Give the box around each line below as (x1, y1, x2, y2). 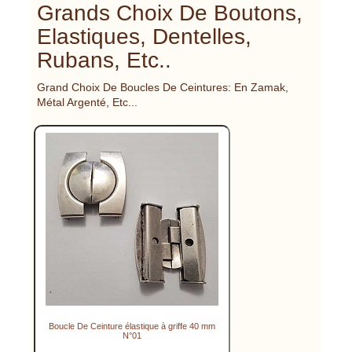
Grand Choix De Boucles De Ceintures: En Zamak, (37, 80, 288, 93)
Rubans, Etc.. (37, 47, 171, 72)
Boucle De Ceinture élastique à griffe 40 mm (49, 321, 215, 331)
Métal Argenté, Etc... (37, 95, 137, 108)
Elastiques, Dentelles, (37, 24, 251, 49)
